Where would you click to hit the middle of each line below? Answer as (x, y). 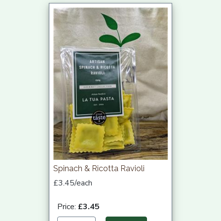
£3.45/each (73, 183)
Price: (68, 207)
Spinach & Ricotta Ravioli (99, 169)
